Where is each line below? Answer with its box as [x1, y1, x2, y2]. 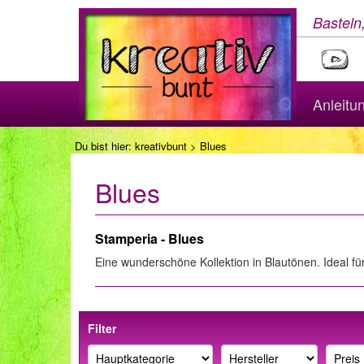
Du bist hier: [75, 138, 135, 154]
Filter [88, 320, 116, 336]
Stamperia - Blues [95, 229, 204, 248]
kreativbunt [135, 138, 187, 154]
